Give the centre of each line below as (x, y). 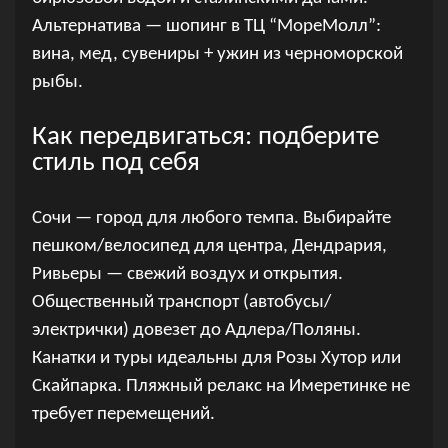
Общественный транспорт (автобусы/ (181, 302)
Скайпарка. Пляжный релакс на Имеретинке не (220, 386)
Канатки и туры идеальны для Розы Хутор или (216, 358)
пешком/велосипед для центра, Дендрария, (209, 246)
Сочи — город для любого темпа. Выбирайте (211, 218)
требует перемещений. (123, 414)
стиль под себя (115, 163)
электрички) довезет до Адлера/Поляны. (196, 330)
